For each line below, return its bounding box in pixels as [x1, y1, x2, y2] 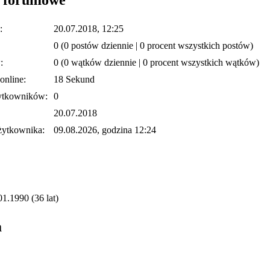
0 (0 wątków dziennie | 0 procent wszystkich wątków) [54, 57, 259, 67]
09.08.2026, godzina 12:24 [54, 124, 156, 135]
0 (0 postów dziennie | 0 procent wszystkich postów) [54, 40, 253, 51]
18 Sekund [54, 74, 95, 84]
